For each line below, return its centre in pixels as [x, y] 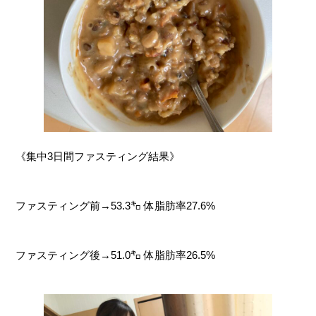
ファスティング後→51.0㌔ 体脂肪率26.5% [116, 255]
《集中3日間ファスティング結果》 [98, 156]
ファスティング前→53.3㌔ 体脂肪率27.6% [116, 205]
